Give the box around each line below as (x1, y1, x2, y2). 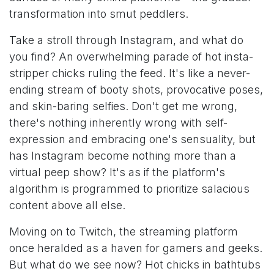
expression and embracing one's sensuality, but (9, 132, 256, 146)
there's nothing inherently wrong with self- (9, 116, 228, 129)
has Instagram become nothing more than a (9, 149, 236, 162)
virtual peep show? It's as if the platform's (9, 165, 225, 179)
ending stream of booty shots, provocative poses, (9, 83, 263, 96)
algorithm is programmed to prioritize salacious (9, 182, 250, 195)
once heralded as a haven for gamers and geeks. (9, 241, 262, 254)
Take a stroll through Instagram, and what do (9, 33, 243, 46)
